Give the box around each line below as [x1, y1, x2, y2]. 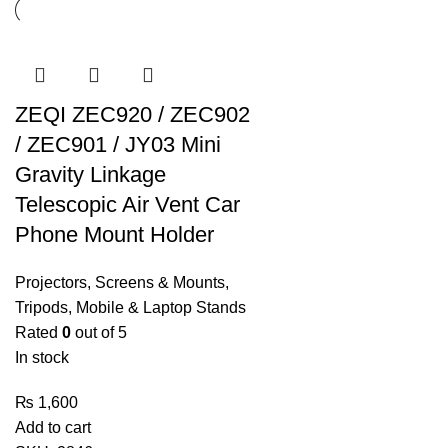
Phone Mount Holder [15, 222, 214, 247]
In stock [15, 349, 69, 366]
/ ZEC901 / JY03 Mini [15, 132, 221, 157]
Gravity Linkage [15, 162, 166, 187]
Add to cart [15, 419, 91, 436]
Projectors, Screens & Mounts [15, 274, 225, 291]
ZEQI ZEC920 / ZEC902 [15, 102, 250, 127]
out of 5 [71, 324, 127, 341]
